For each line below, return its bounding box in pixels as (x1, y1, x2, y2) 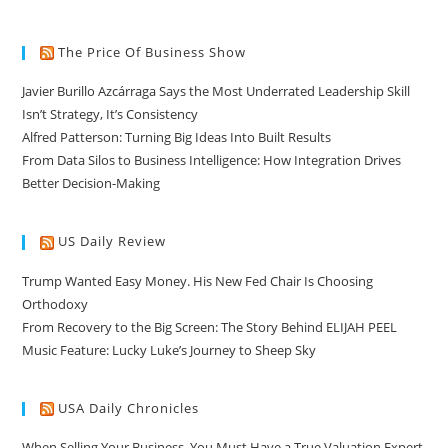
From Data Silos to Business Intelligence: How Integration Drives (22, 151, 402, 170)
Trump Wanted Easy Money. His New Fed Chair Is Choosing (22, 271, 374, 290)
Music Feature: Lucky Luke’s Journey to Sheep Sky (22, 340, 317, 359)
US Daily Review (58, 232, 167, 251)
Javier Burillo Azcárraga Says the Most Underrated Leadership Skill (22, 82, 411, 101)
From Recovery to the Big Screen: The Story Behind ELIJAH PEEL (22, 317, 398, 336)
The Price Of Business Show (58, 42, 247, 61)
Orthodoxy (22, 294, 89, 313)
